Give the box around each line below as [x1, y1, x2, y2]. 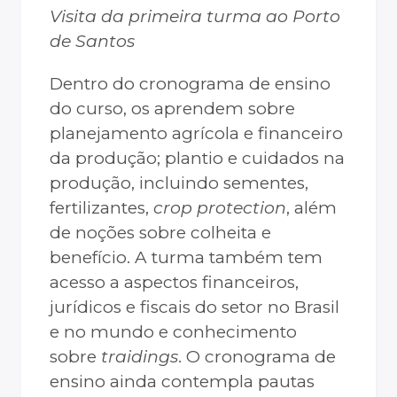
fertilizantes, [50, 198, 153, 219]
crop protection [153, 198, 286, 219]
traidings [101, 346, 178, 368]
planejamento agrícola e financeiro [50, 123, 343, 144]
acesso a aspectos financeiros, [50, 272, 299, 293]
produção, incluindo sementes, [50, 173, 308, 194]
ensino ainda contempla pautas [50, 371, 315, 393]
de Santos [50, 31, 135, 52]
